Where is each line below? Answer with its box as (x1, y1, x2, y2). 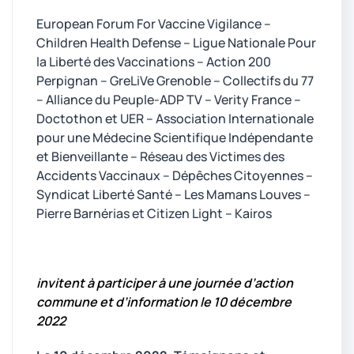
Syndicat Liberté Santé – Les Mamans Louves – (36, 185, 311, 203)
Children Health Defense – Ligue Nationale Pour (36, 33, 316, 51)
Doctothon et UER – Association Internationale (36, 109, 314, 127)
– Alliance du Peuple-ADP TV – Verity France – (36, 90, 301, 108)
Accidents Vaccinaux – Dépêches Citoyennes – (36, 166, 313, 184)
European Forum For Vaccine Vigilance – (36, 14, 271, 32)
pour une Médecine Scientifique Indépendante (36, 128, 313, 146)
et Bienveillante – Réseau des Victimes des (36, 147, 284, 165)
